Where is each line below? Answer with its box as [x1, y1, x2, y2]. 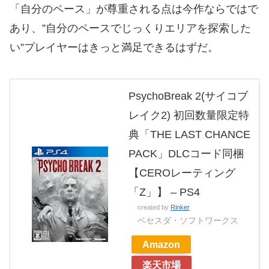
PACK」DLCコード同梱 [128, 148, 244, 160]
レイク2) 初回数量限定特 [128, 109, 249, 122]
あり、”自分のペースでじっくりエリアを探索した [10, 22, 251, 35]
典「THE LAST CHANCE [128, 128, 250, 141]
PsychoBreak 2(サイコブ [128, 90, 248, 103]
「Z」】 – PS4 [128, 186, 200, 199]
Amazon [142, 239, 180, 250]
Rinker [171, 204, 190, 211]
